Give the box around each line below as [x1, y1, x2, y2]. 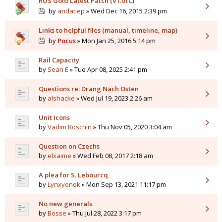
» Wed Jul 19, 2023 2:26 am [75, 94, 153, 103]
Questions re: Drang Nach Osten [39, 84, 139, 94]
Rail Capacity [39, 55, 79, 65]
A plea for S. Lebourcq [39, 170, 108, 180]
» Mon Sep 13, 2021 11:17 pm [80, 180, 166, 189]
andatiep [57, 6, 85, 16]
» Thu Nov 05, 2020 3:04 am [92, 122, 172, 132]
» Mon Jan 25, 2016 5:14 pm [75, 36, 156, 46]
